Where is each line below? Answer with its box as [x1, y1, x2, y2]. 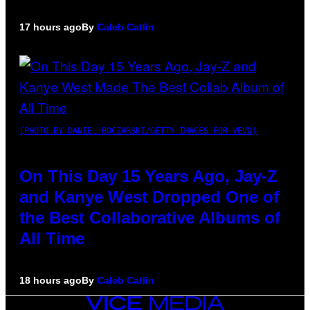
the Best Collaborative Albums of [19, 208, 280, 228]
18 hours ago [19, 275, 82, 286]
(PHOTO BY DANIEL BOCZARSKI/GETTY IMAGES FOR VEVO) [19, 126, 257, 136]
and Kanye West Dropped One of [19, 188, 279, 207]
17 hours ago [19, 21, 82, 33]
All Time [19, 229, 84, 248]
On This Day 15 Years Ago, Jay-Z [19, 167, 277, 186]
